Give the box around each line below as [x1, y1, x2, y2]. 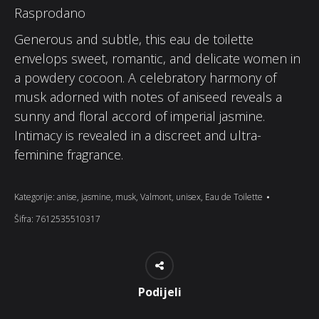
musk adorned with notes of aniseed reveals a [14, 88, 282, 105]
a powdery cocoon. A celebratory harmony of [14, 69, 276, 86]
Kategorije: [14, 191, 57, 203]
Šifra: [14, 213, 36, 225]
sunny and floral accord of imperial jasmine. [14, 108, 265, 125]
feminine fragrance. [14, 146, 123, 163]
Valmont [140, 191, 172, 203]
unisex [176, 191, 201, 203]
